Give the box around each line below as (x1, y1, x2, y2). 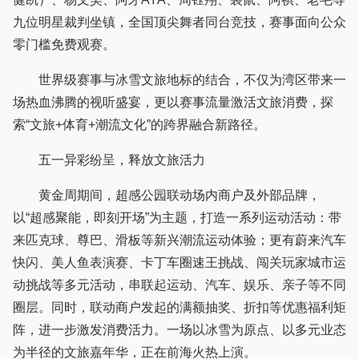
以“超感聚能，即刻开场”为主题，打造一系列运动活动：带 (13, 211, 341, 225)
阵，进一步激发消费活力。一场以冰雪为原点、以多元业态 (13, 323, 346, 337)
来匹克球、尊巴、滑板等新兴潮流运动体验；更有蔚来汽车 (13, 233, 346, 248)
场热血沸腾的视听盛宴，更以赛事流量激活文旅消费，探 (13, 95, 333, 110)
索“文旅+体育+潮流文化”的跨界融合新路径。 (13, 118, 266, 132)
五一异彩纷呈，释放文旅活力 (13, 153, 205, 167)
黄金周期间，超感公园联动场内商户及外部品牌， (13, 188, 321, 203)
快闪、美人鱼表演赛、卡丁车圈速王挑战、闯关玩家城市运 (13, 256, 346, 270)
